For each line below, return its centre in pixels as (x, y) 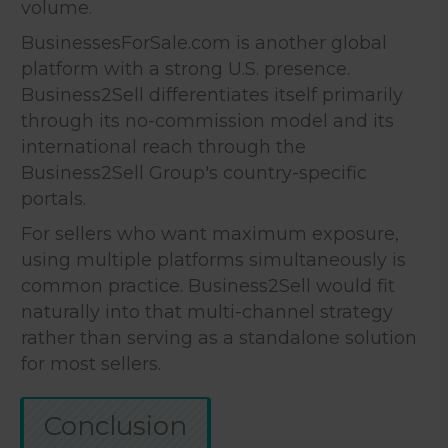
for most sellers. (91, 363)
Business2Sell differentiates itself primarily (212, 94)
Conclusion (115, 425)
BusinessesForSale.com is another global (204, 42)
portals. (53, 198)
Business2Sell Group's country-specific (194, 172)
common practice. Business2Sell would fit (208, 285)
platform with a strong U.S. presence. (185, 68)
